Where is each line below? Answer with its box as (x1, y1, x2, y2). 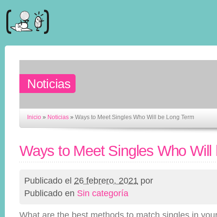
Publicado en (24, 188, 77, 198)
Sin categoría (77, 188, 128, 198)
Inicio (27, 114, 41, 121)
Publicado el (24, 176, 74, 186)
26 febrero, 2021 (74, 176, 138, 186)
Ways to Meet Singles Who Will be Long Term (75, 114, 194, 121)
